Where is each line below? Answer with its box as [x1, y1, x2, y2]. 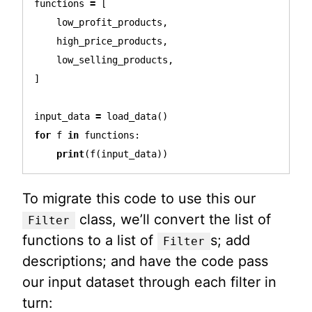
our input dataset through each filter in [22, 273, 276, 290]
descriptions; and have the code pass [22, 252, 268, 270]
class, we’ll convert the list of [75, 210, 271, 228]
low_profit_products [56, 16, 162, 28]
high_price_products [56, 35, 162, 47]
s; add [210, 231, 250, 249]
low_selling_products [56, 54, 168, 65]
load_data [107, 110, 157, 122]
